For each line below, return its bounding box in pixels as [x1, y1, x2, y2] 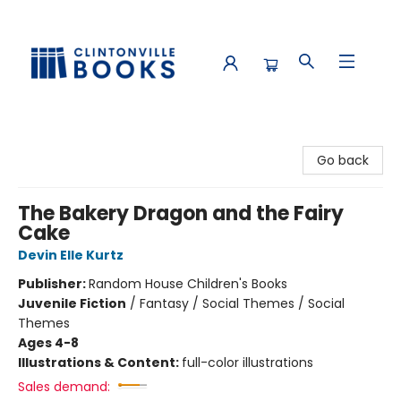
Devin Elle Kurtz [18, 246, 124, 264]
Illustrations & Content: [18, 354, 182, 371]
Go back [317, 151, 369, 169]
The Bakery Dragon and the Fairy [18, 200, 344, 227]
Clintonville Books [13, 132, 121, 149]
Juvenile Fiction [18, 294, 126, 312]
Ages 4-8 [18, 334, 79, 352]
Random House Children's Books [89, 275, 287, 293]
